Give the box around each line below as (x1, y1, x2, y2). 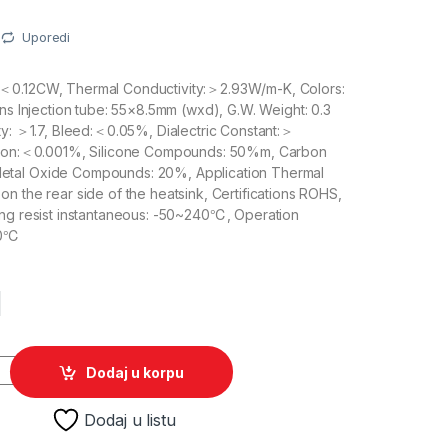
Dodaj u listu (84, 409, 176, 430)
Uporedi (22, 29, 71, 46)
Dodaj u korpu (86, 363, 185, 381)
